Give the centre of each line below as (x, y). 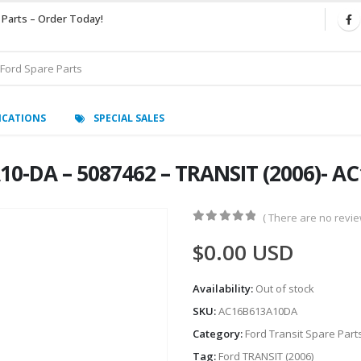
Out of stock (285, 289)
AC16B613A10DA (258, 311)
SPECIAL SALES (129, 118)
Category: (219, 334)
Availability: (224, 289)
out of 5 (235, 231)
